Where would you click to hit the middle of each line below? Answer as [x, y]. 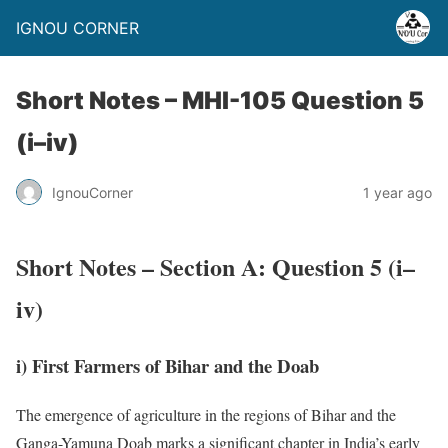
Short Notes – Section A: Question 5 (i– [215, 266]
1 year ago [397, 192]
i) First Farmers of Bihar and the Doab [167, 365]
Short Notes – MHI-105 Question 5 [220, 100]
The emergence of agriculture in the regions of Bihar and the [206, 414]
